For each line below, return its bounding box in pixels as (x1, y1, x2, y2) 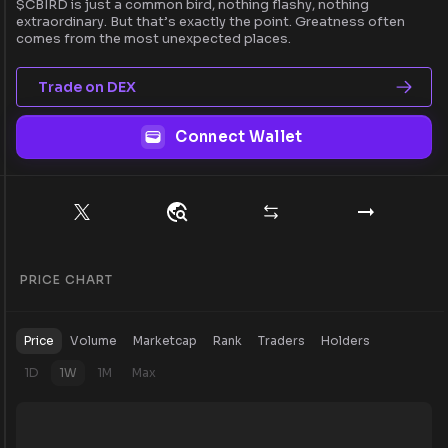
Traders (258, 333, 305, 349)
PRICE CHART (20, 271, 113, 287)
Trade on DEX (38, 78, 136, 96)
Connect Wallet (175, 127, 303, 146)
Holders (321, 333, 370, 349)
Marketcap (133, 333, 197, 349)
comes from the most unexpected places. (16, 30, 291, 47)
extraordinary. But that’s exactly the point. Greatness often (16, 13, 405, 30)
